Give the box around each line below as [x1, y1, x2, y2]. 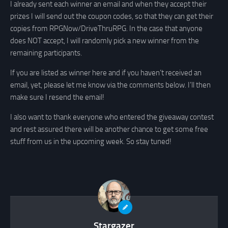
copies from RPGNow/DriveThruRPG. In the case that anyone [10, 24, 203, 34]
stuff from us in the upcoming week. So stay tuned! [10, 137, 172, 147]
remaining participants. [10, 48, 82, 58]
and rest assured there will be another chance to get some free [10, 125, 208, 134]
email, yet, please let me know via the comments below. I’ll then [10, 80, 211, 90]
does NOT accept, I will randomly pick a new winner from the [10, 36, 199, 46]
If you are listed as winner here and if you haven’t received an [10, 68, 202, 78]
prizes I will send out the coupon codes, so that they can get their [10, 12, 213, 21]
